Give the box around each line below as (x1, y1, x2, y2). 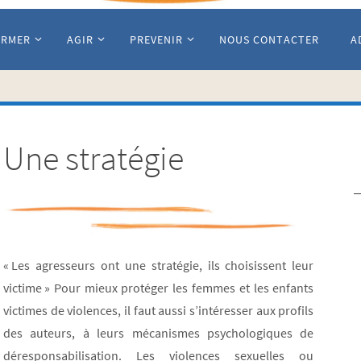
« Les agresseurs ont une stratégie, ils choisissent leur (3, 257, 314, 274)
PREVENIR (130, 32, 183, 47)
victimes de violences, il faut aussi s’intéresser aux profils (3, 302, 314, 319)
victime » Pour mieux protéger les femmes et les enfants (3, 280, 314, 297)
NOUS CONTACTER (219, 32, 319, 47)
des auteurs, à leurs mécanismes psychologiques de (3, 325, 314, 342)
